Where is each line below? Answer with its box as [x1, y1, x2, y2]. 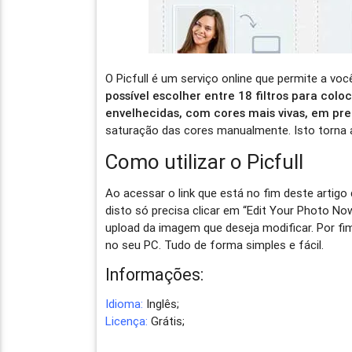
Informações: [105, 263, 204, 285]
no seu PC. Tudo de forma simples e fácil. [105, 236, 324, 252]
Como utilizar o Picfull [105, 148, 304, 174]
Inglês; [143, 295, 180, 311]
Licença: [105, 313, 148, 328]
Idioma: [105, 295, 144, 311]
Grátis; [148, 313, 185, 328]
